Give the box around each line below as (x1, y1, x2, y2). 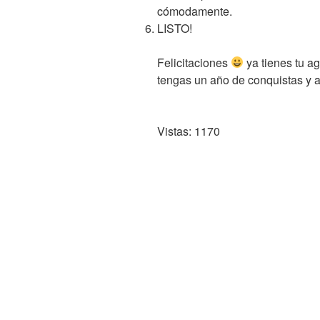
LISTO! (157, 19, 192, 36)
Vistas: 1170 (157, 122, 220, 139)
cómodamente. (157, 2, 232, 19)
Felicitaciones (157, 54, 231, 71)
